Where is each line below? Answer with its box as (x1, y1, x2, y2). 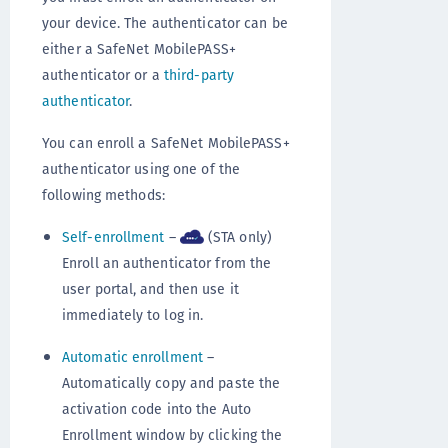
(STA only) (203, 227, 272, 247)
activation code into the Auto (62, 399, 251, 420)
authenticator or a (42, 65, 164, 85)
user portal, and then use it (62, 279, 239, 300)
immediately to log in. (62, 305, 204, 326)
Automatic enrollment (62, 347, 203, 368)
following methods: (42, 185, 165, 205)
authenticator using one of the (42, 159, 241, 179)
